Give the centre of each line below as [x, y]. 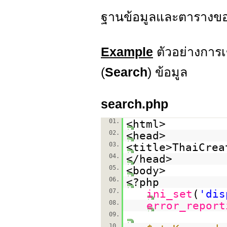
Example [127, 52]
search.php [135, 104]
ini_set [169, 194]
